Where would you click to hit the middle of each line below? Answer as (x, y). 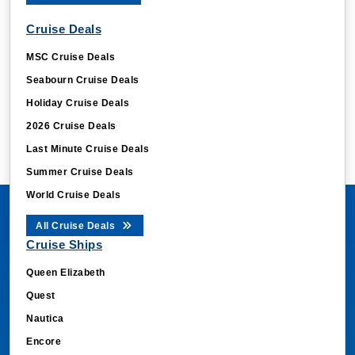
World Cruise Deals (73, 195)
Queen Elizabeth (66, 272)
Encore (44, 341)
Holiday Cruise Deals (78, 103)
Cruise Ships (64, 244)
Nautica (45, 318)
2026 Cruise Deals (71, 126)
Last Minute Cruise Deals (88, 149)
